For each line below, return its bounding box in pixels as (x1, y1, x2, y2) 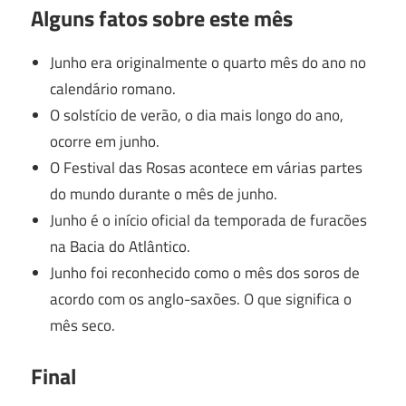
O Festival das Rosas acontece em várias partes (50, 155, 363, 179)
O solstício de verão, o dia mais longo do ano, (50, 102, 344, 127)
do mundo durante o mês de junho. (50, 181, 278, 206)
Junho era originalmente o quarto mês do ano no (50, 50, 367, 74)
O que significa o (244, 286, 353, 311)
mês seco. (50, 313, 116, 337)
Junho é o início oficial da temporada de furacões (50, 208, 368, 232)
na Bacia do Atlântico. (50, 234, 191, 258)
